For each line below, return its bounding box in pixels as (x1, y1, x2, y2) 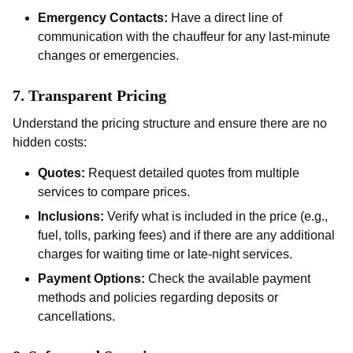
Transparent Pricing (28, 87, 166, 105)
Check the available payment (145, 272, 310, 286)
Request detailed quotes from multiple (85, 166, 299, 180)
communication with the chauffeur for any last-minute (38, 30, 330, 44)
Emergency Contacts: (38, 11, 168, 25)
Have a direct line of (168, 11, 282, 25)
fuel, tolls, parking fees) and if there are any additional (38, 229, 335, 243)
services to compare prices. (38, 185, 190, 199)
